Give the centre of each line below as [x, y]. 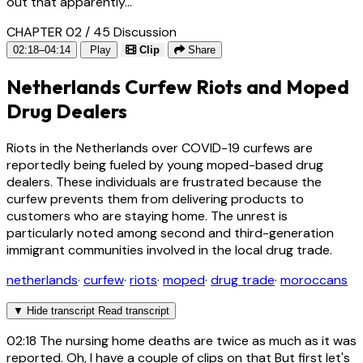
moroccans [314, 280]
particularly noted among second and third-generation [170, 233]
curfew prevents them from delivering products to [155, 199]
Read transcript [134, 310]
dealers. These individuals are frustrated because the [164, 181]
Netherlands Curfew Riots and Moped [178, 86]
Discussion [145, 32]
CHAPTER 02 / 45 [58, 32]
